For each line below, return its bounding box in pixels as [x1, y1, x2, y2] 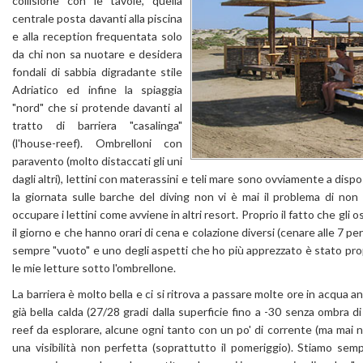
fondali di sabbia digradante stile [12, 65, 182, 79]
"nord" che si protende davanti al [12, 100, 182, 114]
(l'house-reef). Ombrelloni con [12, 136, 182, 150]
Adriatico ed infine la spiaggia [12, 83, 182, 96]
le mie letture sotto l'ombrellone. [12, 261, 176, 275]
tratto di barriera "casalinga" [12, 118, 182, 132]
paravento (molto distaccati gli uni [12, 154, 182, 168]
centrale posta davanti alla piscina [12, 11, 182, 25]
